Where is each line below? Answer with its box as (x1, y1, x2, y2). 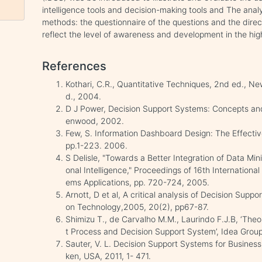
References (42, 59, 107, 73)
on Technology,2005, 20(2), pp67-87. (65, 202, 209, 212)
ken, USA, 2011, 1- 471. (65, 251, 151, 261)
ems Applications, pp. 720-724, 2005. (65, 177, 210, 187)
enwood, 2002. (65, 116, 125, 126)
